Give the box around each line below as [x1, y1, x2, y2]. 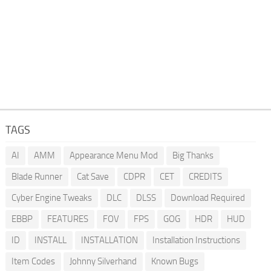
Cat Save [76, 171, 109, 182]
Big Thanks [172, 150, 214, 161]
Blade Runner [11, 171, 62, 182]
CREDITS [188, 171, 222, 182]
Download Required [170, 192, 245, 203]
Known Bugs [151, 256, 198, 267]
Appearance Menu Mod [69, 150, 158, 161]
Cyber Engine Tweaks [11, 192, 92, 203]
